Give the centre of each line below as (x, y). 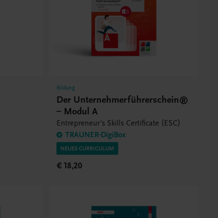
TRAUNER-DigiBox (95, 135)
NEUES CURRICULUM (87, 148)
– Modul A (77, 111)
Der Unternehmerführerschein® (122, 99)
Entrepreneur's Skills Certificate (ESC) (118, 123)
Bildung (65, 87)
